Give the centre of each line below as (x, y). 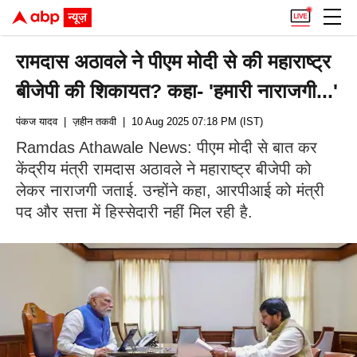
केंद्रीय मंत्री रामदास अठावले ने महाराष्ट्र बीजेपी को (164, 169)
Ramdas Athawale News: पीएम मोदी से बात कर (167, 147)
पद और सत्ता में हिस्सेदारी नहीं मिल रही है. (134, 212)
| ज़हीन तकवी (87, 122)
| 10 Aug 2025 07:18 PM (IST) (190, 122)
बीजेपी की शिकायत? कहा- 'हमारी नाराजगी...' (177, 91)
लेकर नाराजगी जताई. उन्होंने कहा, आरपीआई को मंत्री (170, 190)
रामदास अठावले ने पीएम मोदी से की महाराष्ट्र (174, 61)
